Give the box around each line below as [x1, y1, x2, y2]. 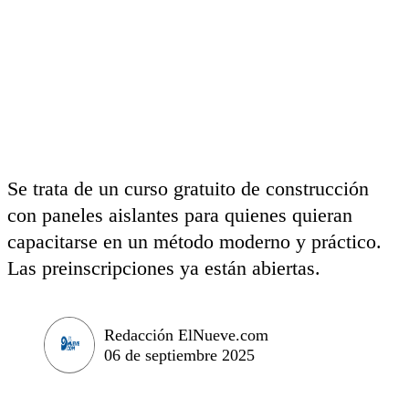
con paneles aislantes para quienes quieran [7, 204, 352, 226]
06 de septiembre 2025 [104, 345, 255, 364]
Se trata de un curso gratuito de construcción [7, 177, 369, 200]
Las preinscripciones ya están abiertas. [7, 257, 320, 279]
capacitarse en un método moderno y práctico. [7, 230, 382, 253]
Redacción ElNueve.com [104, 325, 268, 344]
